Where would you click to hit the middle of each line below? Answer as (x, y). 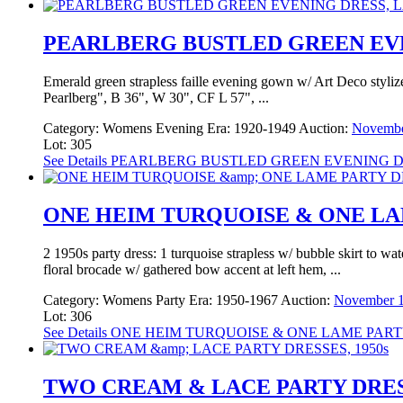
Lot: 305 (67, 145)
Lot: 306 (67, 316)
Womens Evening (153, 129)
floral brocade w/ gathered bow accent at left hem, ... (192, 269)
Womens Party (144, 300)
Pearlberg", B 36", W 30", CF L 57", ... (156, 98)
